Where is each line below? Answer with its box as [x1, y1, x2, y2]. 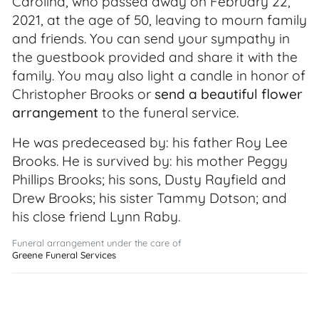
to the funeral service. [98, 104, 239, 121]
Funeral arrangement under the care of [12, 237, 182, 249]
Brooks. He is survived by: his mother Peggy [12, 152, 288, 169]
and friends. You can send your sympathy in [12, 30, 290, 47]
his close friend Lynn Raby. [12, 208, 180, 225]
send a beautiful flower [155, 85, 303, 103]
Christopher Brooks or [12, 85, 155, 103]
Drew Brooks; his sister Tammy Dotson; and [12, 189, 287, 206]
